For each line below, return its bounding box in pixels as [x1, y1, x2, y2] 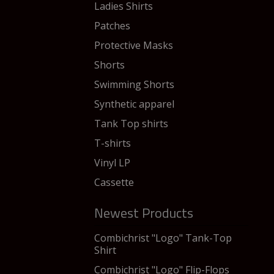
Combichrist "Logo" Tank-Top [94, 231, 232, 245]
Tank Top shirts [94, 117, 168, 130]
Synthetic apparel [94, 97, 174, 111]
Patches [94, 19, 130, 32]
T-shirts [94, 136, 131, 150]
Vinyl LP [94, 156, 130, 169]
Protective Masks [94, 39, 173, 52]
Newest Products [94, 202, 193, 223]
